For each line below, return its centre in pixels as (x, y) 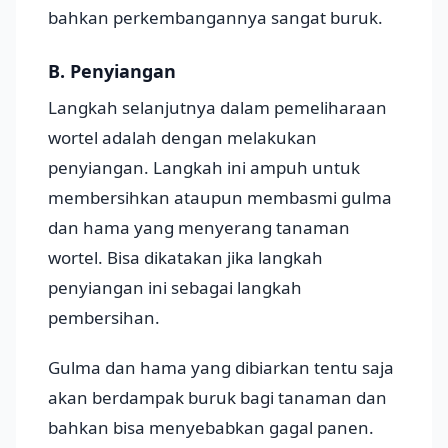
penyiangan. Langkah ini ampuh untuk (204, 168)
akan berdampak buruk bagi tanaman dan (217, 398)
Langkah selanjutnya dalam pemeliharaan (217, 108)
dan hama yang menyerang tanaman (199, 228)
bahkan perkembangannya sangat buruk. (215, 18)
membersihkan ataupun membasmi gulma (220, 198)
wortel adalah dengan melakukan (182, 138)
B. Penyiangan (112, 71)
